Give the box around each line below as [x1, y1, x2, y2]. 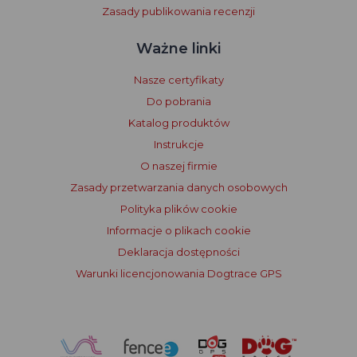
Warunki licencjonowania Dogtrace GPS [75, 267, 282, 280]
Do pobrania [146, 95, 211, 108]
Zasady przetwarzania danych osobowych [69, 181, 288, 194]
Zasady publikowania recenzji [102, 5, 255, 18]
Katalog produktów [127, 116, 229, 130]
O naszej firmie [139, 159, 218, 173]
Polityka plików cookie [120, 202, 237, 216]
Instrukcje [153, 138, 204, 151]
